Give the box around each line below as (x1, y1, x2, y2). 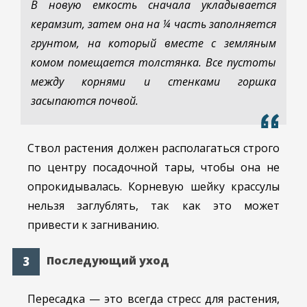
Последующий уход (47, 253, 169, 269)
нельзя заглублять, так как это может (27, 197, 280, 213)
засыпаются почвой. (31, 93, 138, 108)
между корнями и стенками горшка (31, 73, 276, 89)
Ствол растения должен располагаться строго (27, 140, 280, 156)
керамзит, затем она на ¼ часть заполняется (31, 16, 276, 32)
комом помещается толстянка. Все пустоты (31, 54, 276, 70)
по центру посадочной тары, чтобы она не (27, 159, 280, 175)
